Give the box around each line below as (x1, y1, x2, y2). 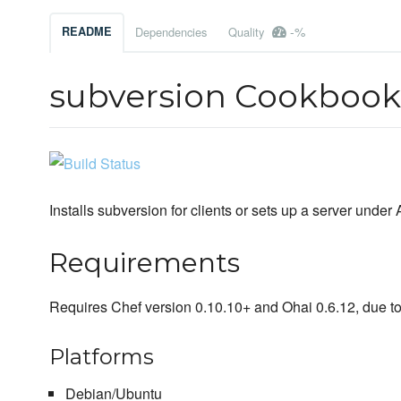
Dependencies (135, 23, 207, 41)
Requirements (49, 246, 240, 280)
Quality (228, 23, 268, 41)
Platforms (49, 344, 154, 371)
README (62, 23, 112, 40)
